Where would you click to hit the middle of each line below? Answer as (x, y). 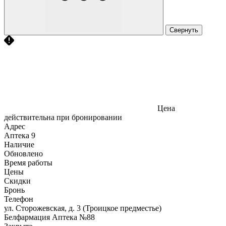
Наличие (19, 144)
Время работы (28, 162)
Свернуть (184, 30)
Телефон (19, 199)
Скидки (17, 181)
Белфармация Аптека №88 (49, 217)
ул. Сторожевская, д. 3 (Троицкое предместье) (83, 208)
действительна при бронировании (63, 117)
